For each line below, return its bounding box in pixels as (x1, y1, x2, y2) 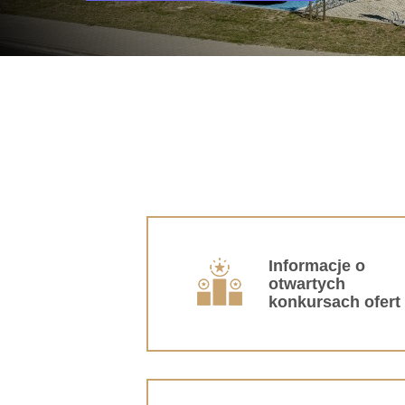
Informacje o (268, 256, 365, 275)
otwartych (268, 274, 345, 293)
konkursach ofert (268, 292, 400, 311)
